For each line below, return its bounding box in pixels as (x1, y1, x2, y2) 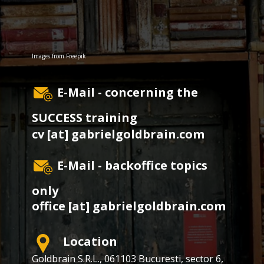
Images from (32, 52, 66, 61)
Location (54, 233, 117, 249)
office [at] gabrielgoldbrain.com (32, 198, 226, 214)
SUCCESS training (32, 110, 137, 126)
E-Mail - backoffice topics (54, 157, 207, 173)
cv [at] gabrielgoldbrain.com (32, 126, 204, 143)
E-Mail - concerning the (54, 84, 198, 100)
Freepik (66, 52, 86, 61)
